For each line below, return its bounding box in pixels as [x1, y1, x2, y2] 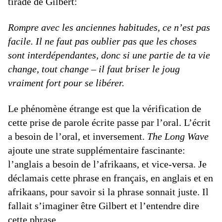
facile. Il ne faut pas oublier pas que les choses [8, 35, 197, 47]
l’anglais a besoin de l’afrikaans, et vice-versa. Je [8, 158, 207, 169]
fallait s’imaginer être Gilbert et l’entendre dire [8, 200, 199, 211]
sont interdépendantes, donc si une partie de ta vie [8, 49, 210, 60]
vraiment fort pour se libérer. [8, 77, 124, 88]
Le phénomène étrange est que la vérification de [8, 103, 201, 114]
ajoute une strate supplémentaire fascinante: [8, 144, 185, 156]
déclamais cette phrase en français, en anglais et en [8, 172, 213, 183]
